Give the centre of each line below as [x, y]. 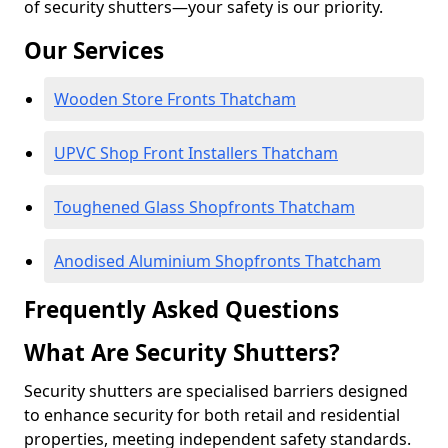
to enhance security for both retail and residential [212, 415]
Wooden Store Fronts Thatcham [175, 99]
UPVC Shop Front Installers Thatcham [196, 153]
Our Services [94, 50]
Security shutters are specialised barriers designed [216, 391]
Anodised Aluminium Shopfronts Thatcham [217, 261]
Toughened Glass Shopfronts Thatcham [204, 207]
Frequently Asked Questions [181, 309]
